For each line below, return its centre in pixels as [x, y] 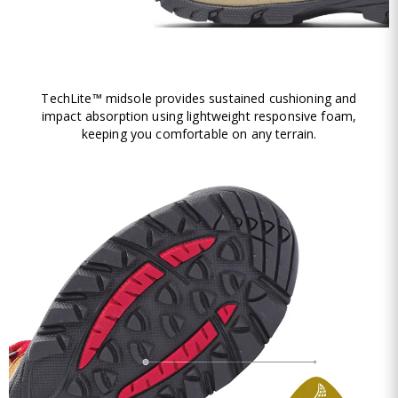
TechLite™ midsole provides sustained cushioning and [199, 99]
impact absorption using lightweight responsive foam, [199, 116]
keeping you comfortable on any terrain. [199, 134]
